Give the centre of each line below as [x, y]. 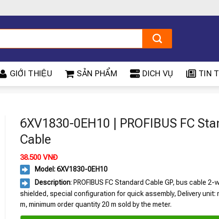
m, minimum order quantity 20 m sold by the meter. [96, 204]
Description [52, 183]
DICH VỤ [158, 74]
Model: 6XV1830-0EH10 [71, 169]
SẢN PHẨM [97, 74]
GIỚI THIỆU [31, 74]
